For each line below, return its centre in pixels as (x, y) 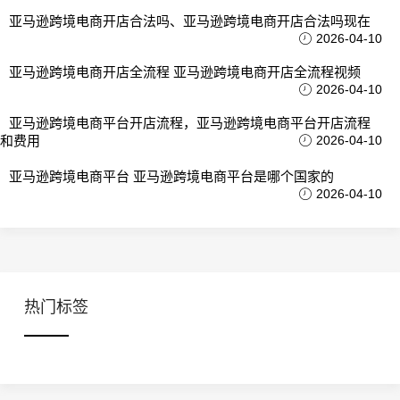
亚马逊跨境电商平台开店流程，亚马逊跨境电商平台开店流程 (190, 123)
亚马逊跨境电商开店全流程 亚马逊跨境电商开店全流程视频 (185, 72)
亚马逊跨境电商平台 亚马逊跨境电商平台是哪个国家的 (171, 177)
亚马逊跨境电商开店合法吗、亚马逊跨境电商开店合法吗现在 (190, 21)
